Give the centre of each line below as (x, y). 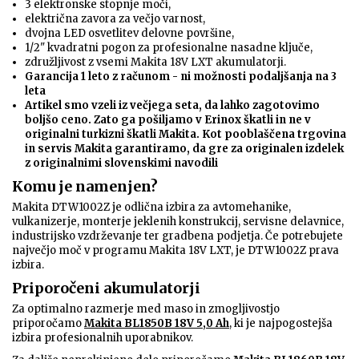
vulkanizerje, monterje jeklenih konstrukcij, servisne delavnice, (178, 222)
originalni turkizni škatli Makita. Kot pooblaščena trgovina (186, 135)
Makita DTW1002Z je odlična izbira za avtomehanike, (151, 208)
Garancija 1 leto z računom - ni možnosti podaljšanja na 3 (181, 77)
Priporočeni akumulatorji (106, 288)
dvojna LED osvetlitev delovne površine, (129, 34)
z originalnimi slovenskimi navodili (121, 163)
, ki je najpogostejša (281, 324)
